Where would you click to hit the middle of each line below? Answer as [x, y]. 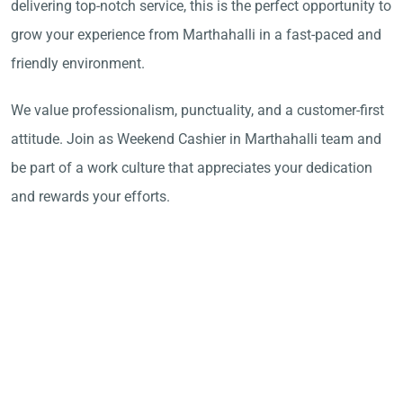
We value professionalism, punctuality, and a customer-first [197, 110]
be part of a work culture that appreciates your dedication [192, 168]
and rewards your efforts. [90, 197]
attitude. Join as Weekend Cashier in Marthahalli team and [196, 139]
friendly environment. [80, 63]
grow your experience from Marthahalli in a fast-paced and [196, 35]
